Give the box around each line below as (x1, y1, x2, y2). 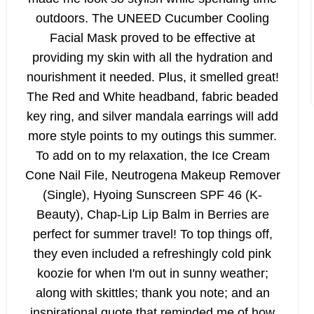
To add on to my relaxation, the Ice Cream (35, 149, 270, 163)
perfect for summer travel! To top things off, (32, 227, 273, 242)
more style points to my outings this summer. (28, 129, 277, 144)
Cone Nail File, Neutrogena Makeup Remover (25, 168, 280, 183)
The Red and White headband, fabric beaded (27, 90, 278, 104)
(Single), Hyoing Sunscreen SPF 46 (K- (43, 188, 262, 203)
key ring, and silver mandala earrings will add (27, 109, 278, 124)
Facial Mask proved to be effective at (50, 31, 255, 46)
